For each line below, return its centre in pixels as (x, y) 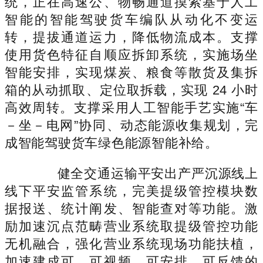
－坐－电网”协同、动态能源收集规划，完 (131, 125)
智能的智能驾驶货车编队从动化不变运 (131, 19)
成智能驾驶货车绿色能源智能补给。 (112, 143)
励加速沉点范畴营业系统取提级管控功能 (131, 226)
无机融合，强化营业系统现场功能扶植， (131, 244)
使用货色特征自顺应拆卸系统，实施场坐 (131, 55)
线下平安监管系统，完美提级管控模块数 (131, 191)
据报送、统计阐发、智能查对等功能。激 (131, 208)
